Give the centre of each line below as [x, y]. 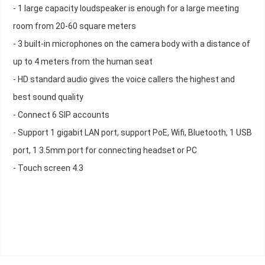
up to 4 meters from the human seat [83, 62]
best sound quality [48, 97]
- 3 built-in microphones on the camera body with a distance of [132, 44]
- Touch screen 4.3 [48, 168]
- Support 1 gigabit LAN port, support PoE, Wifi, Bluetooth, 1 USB [132, 133]
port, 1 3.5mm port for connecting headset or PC [105, 151]
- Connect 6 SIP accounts [61, 115]
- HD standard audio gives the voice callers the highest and [124, 80]
